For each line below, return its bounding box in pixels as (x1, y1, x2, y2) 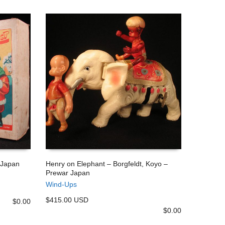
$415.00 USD (46, 195, 88, 204)
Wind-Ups (46, 180, 77, 188)
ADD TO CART (53, 176, 93, 183)
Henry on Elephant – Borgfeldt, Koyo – (46, 159, 168, 168)
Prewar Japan (46, 168, 90, 177)
